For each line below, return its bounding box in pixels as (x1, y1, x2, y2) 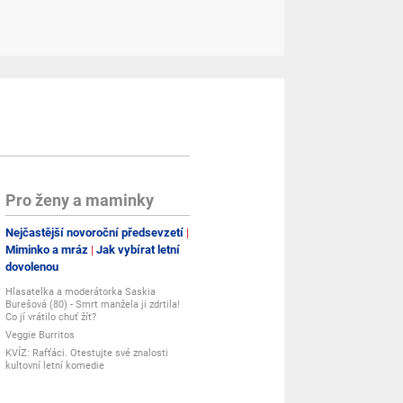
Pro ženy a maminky (4, 191, 154, 210)
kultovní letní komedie (4, 359, 104, 372)
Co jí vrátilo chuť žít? (4, 310, 96, 323)
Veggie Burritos (4, 328, 75, 341)
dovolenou (4, 259, 58, 273)
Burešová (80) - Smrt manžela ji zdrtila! (4, 298, 180, 310)
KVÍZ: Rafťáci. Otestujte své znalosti (4, 346, 168, 359)
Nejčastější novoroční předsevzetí (4, 225, 184, 239)
